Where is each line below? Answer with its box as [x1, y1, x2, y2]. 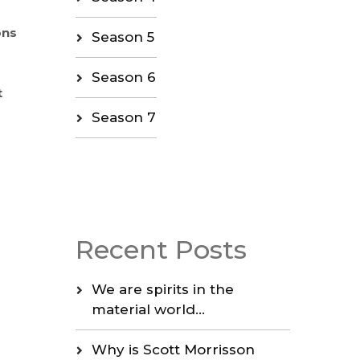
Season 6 [91, 69, 156, 86]
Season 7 [91, 109, 156, 126]
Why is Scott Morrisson [91, 342, 255, 358]
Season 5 [91, 29, 154, 46]
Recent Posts [75, 234, 247, 266]
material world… [91, 301, 205, 318]
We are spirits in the [91, 281, 234, 298]
